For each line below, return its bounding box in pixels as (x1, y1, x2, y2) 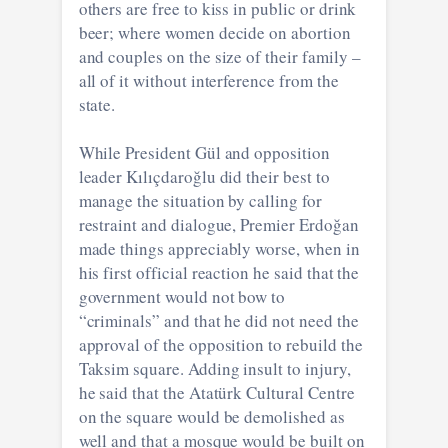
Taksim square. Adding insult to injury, (78, 356, 351, 380)
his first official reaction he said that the (78, 260, 360, 284)
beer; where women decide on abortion (78, 20, 351, 44)
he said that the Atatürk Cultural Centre (78, 380, 355, 404)
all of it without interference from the (78, 68, 339, 92)
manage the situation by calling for (78, 188, 322, 212)
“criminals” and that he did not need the (78, 308, 359, 332)
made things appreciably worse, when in (78, 236, 360, 260)
